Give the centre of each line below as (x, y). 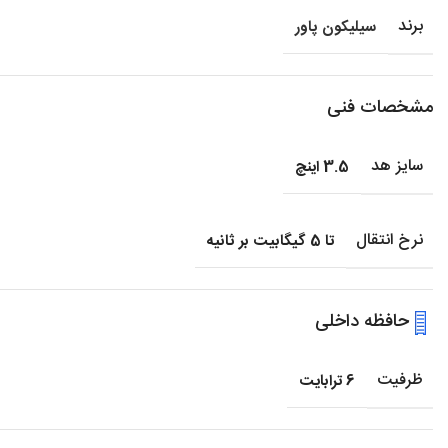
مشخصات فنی (380, 108)
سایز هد (397, 167)
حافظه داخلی (362, 322)
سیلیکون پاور (335, 28)
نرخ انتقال (389, 241)
